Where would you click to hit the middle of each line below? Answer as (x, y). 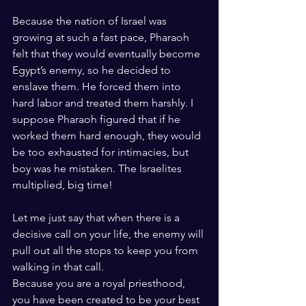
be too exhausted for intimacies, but (102, 152)
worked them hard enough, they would (108, 136)
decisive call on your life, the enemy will (109, 234)
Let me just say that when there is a (97, 218)
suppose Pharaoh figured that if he (98, 119)
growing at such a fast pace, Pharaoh (102, 37)
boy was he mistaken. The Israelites (98, 168)
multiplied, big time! (62, 185)
